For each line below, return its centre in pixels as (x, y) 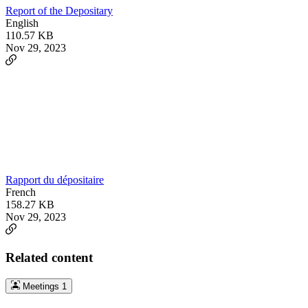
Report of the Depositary (59, 11)
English (22, 23)
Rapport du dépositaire (55, 180)
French (21, 192)
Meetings (41, 286)
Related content (49, 257)
